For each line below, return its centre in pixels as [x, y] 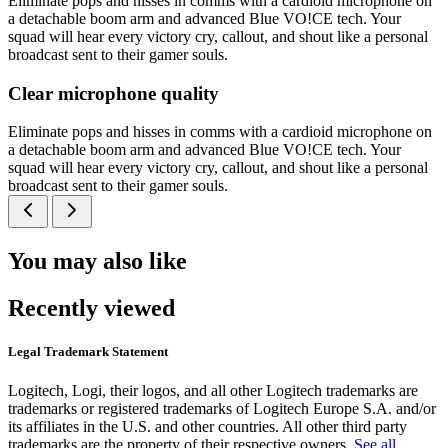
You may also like [97, 261]
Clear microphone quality [113, 93]
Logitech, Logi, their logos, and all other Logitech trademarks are [213, 391]
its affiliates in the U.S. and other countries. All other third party [207, 427]
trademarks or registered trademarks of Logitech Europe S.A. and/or [222, 409]
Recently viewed [91, 308]
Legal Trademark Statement [88, 352]
